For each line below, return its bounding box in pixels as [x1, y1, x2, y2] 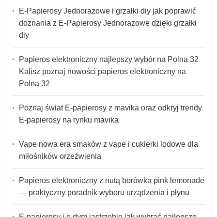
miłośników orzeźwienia [19, 152, 101, 161]
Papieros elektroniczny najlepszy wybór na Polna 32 [19, 55, 199, 64]
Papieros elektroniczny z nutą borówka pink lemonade [19, 176, 204, 185]
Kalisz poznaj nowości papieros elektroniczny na [19, 67, 186, 76]
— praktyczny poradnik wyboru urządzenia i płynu [19, 188, 189, 197]
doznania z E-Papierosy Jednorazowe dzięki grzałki [19, 19, 197, 28]
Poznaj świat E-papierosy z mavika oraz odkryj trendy [19, 104, 202, 112]
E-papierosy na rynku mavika [19, 116, 119, 124]
